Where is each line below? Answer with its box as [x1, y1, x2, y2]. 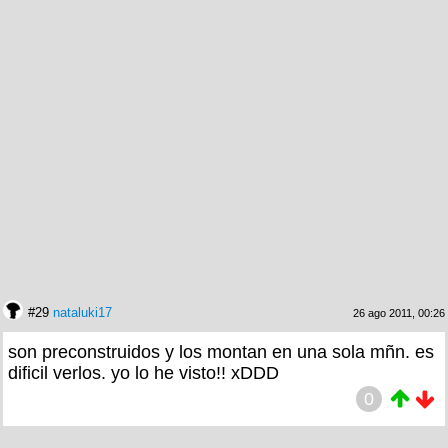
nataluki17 [53, 304, 112, 320]
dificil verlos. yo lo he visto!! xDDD [8, 362, 279, 383]
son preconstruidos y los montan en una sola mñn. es [8, 341, 434, 362]
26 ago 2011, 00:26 [353, 306, 445, 319]
